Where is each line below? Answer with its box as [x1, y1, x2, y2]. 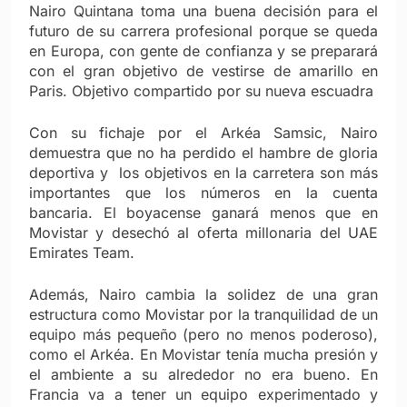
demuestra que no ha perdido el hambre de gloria [29, 143, 378, 162]
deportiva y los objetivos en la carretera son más [29, 163, 378, 182]
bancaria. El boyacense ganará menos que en [29, 203, 378, 222]
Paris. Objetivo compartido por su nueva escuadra [29, 81, 373, 100]
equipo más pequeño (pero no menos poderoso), [29, 324, 378, 343]
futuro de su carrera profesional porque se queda [29, 21, 378, 40]
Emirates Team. [29, 243, 134, 262]
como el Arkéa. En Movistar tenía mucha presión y [29, 344, 378, 363]
